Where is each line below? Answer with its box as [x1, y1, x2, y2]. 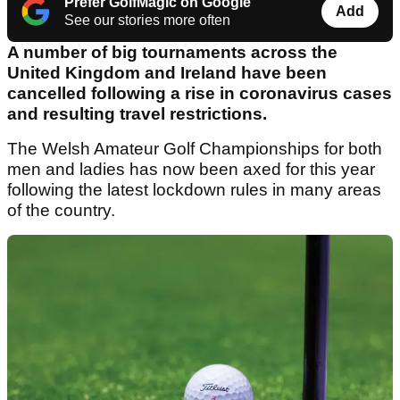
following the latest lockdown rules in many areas [7, 180, 381, 200]
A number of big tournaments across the [7, 43, 337, 62]
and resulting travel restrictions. [7, 104, 271, 124]
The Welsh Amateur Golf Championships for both [7, 139, 382, 159]
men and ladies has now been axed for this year [7, 160, 375, 179]
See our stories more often [64, 12, 230, 29]
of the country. [7, 201, 115, 221]
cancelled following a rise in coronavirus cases [7, 84, 392, 104]
